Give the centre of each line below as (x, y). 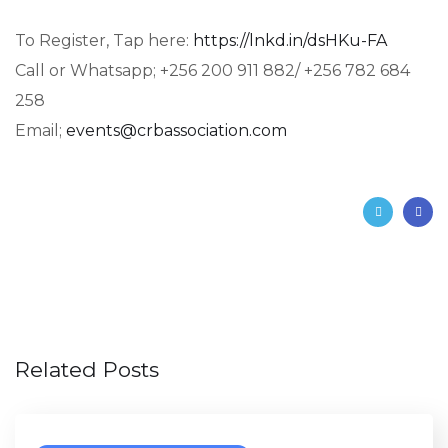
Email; (40, 130)
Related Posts (87, 369)
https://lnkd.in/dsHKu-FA (290, 40)
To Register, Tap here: (104, 40)
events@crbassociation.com (176, 130)
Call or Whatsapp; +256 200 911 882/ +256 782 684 (212, 70)
